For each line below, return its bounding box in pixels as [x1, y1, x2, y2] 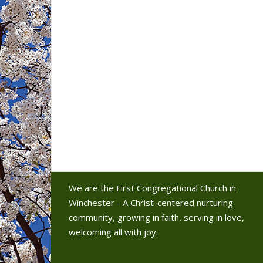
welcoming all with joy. [69, 225, 158, 238]
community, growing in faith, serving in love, [69, 211, 244, 223]
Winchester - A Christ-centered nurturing [69, 196, 233, 208]
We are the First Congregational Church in [69, 181, 236, 194]
